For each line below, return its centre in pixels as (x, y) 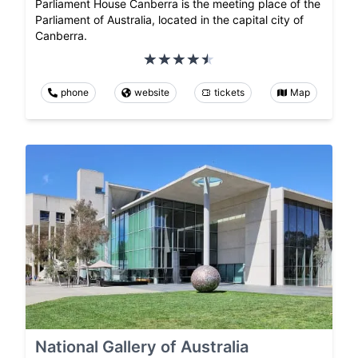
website (151, 93)
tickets (230, 93)
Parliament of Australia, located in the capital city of (169, 20)
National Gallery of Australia (142, 346)
